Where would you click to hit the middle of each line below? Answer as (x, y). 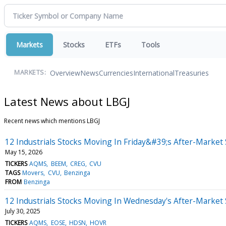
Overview (65, 73)
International (154, 73)
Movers (33, 173)
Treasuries (192, 73)
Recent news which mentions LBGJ (52, 121)
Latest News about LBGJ (67, 101)
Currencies (116, 73)
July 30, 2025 (23, 211)
